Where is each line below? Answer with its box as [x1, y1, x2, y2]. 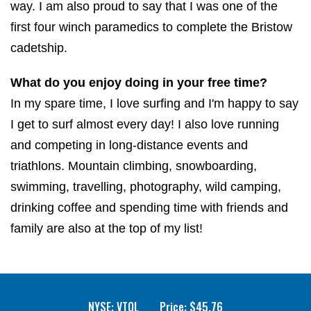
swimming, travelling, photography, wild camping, [10, 180, 281, 194]
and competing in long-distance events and [10, 138, 248, 153]
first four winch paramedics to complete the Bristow [10, 20, 292, 35]
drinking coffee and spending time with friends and [10, 201, 288, 215]
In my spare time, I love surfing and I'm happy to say [10, 96, 299, 111]
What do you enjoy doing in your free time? [10, 76, 267, 90]
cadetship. [10, 41, 67, 56]
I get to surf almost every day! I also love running [10, 117, 279, 132]
